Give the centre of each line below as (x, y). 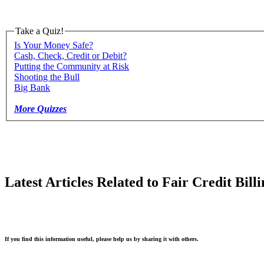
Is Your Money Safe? (54, 45)
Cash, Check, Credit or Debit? (70, 55)
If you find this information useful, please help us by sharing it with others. (102, 239)
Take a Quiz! (39, 31)
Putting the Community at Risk (72, 66)
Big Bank (32, 87)
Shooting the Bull (47, 77)
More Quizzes (40, 108)
